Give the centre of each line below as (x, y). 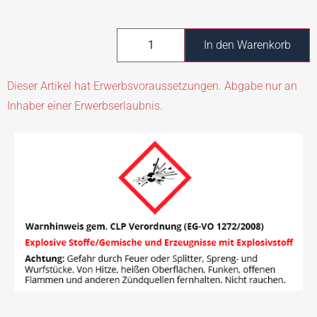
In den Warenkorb (248, 45)
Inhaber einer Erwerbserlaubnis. (85, 106)
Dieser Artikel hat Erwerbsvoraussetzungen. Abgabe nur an (152, 86)
